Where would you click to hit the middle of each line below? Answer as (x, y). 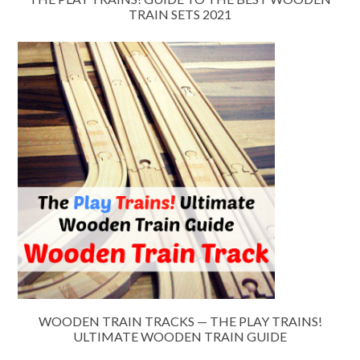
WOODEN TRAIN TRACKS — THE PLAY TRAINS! (180, 321)
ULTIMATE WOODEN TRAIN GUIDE (180, 337)
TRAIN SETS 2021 (180, 14)
